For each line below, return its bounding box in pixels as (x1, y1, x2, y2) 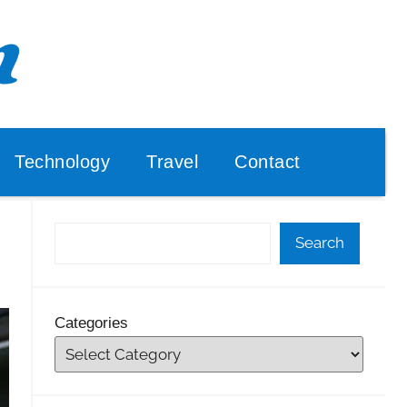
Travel (146, 151, 198, 172)
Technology (15, 151, 110, 172)
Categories (54, 313, 128, 332)
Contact (234, 151, 301, 172)
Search (295, 233, 345, 252)
